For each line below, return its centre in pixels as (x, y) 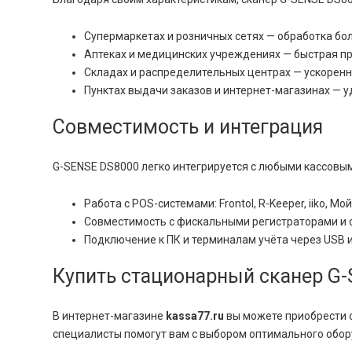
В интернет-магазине (109, 316)
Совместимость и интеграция (188, 127)
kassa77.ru (195, 316)
